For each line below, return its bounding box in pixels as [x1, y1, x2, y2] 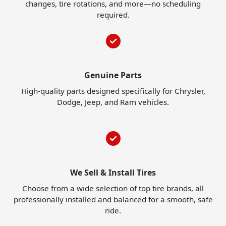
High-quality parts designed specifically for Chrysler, [21, 86, 205, 96]
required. [96, 10, 130, 20]
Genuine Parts [84, 70, 142, 81]
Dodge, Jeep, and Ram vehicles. [57, 97, 169, 107]
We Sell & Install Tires [70, 167, 156, 179]
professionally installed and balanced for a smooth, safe [13, 194, 213, 205]
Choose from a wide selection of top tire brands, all [22, 183, 204, 194]
